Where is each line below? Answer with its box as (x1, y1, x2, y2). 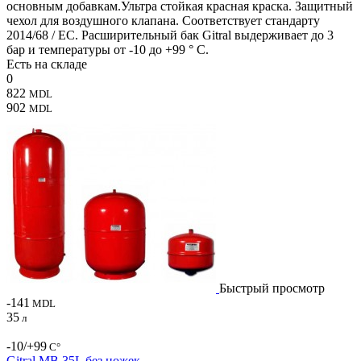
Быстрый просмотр (219, 280, 325, 295)
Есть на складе (6, 56, 87, 71)
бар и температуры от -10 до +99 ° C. (6, 42, 209, 56)
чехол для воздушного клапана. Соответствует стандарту (6, 13, 320, 27)
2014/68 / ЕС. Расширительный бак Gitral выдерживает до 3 (6, 27, 334, 42)
